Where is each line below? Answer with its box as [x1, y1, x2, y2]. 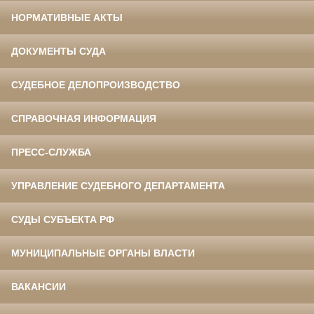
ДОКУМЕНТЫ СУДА [11, 46, 106, 57]
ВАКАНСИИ [11, 281, 66, 293]
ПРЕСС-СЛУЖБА [11, 146, 91, 158]
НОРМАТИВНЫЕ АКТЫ [11, 12, 123, 24]
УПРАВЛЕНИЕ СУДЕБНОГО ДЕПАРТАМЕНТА [11, 180, 225, 192]
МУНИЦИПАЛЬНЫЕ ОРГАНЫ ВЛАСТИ [11, 247, 195, 259]
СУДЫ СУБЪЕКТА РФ [11, 214, 114, 226]
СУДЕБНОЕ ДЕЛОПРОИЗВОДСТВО [11, 79, 180, 91]
